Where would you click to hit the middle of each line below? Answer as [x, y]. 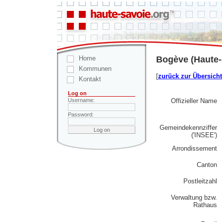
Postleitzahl [200, 181]
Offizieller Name [194, 101]
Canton [207, 165]
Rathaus [205, 205]
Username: [81, 100]
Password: [81, 114]
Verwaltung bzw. [194, 197]
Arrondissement [194, 148]
